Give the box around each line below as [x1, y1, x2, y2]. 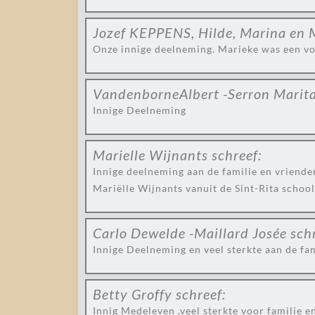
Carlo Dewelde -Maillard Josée [93, 224, 287, 241]
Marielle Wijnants [93, 146, 208, 163]
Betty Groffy [93, 285, 172, 302]
